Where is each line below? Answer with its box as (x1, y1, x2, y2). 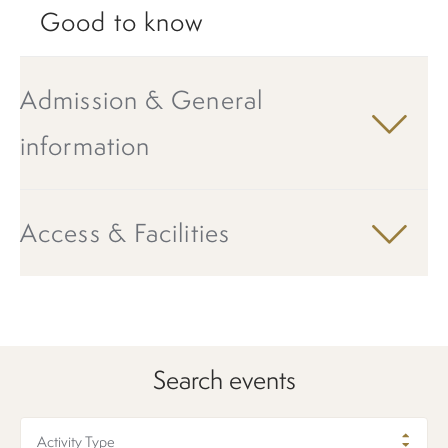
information (20, 128, 151, 162)
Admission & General (20, 82, 263, 116)
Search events (152, 362, 296, 396)
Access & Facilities (20, 215, 230, 249)
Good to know (40, 4, 204, 38)
